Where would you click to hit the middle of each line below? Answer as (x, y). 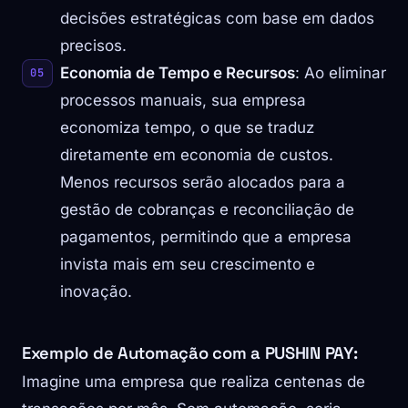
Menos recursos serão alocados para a (203, 183)
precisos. (93, 46)
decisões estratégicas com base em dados (217, 19)
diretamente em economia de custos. (197, 155)
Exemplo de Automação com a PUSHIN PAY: (190, 353)
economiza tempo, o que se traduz (187, 128)
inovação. (96, 292)
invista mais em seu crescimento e (188, 265)
